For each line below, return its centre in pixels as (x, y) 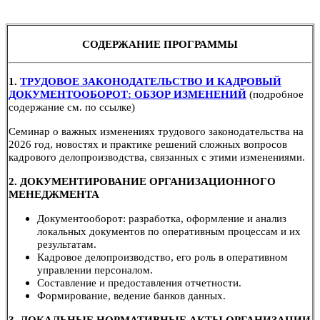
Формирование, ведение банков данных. (131, 295)
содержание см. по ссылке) (72, 107)
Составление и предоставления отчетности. (139, 282)
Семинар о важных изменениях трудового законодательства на (156, 131)
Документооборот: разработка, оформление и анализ (162, 218)
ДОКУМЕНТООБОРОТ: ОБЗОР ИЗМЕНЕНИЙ (127, 94)
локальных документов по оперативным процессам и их (169, 231)
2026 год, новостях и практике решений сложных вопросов (148, 144)
